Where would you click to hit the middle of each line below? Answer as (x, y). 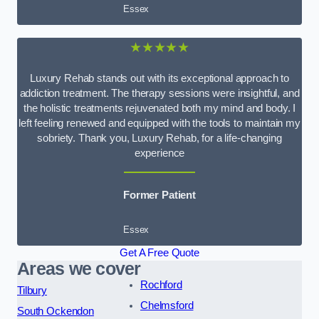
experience (159, 153)
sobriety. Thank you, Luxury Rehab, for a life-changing (159, 138)
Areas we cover (79, 268)
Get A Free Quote (159, 252)
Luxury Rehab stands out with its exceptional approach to (159, 79)
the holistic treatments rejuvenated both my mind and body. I (159, 109)
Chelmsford (167, 305)
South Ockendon (56, 311)
